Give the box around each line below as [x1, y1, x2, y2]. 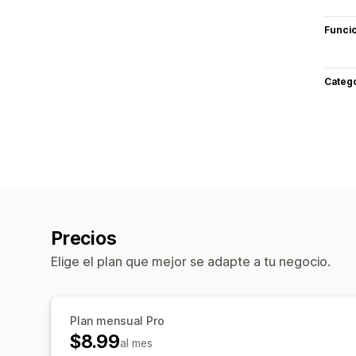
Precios [51, 226, 117, 250]
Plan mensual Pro [70, 313, 164, 327]
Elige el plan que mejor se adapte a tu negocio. [51, 253, 331, 269]
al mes [119, 335, 153, 350]
